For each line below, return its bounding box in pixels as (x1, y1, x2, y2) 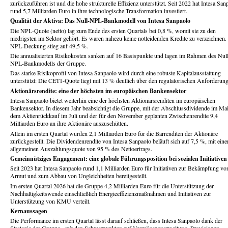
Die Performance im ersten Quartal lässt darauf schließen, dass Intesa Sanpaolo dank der (10, 216, 222, 225)
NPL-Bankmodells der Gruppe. (10, 59, 86, 68)
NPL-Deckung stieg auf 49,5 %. (10, 41, 88, 50)
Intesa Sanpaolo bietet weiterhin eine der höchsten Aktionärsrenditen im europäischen (10, 96, 215, 105)
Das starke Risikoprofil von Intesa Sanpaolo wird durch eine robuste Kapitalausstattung (10, 69, 221, 77)
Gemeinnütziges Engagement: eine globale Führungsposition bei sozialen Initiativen (10, 154, 227, 163)
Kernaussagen (10, 206, 47, 215)
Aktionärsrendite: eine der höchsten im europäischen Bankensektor (10, 86, 186, 95)
